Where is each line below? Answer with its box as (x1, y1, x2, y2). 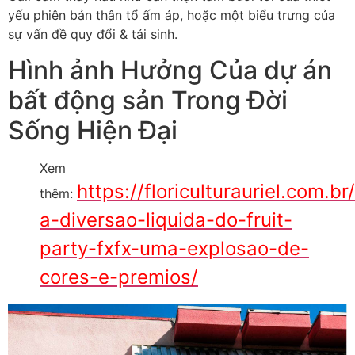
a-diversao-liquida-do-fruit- (40, 208, 292, 231)
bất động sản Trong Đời (8, 84, 288, 116)
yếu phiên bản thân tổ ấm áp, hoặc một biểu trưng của (8, 7, 335, 24)
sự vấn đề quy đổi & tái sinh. (8, 26, 177, 43)
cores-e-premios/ (40, 265, 198, 288)
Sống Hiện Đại (8, 114, 177, 146)
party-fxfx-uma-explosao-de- (40, 236, 309, 260)
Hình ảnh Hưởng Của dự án (8, 54, 332, 86)
